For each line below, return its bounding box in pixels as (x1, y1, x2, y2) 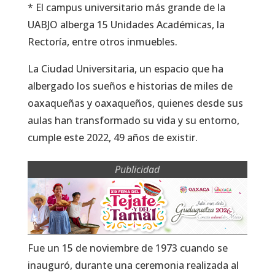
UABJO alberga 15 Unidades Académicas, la (27, 17, 225, 31)
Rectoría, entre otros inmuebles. (27, 34, 177, 48)
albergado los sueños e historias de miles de (27, 79, 233, 93)
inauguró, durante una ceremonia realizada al (27, 258, 239, 272)
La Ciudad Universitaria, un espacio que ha (27, 61, 223, 76)
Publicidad (115, 162, 160, 176)
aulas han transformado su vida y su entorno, (27, 113, 239, 127)
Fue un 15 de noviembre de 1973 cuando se (27, 241, 228, 255)
